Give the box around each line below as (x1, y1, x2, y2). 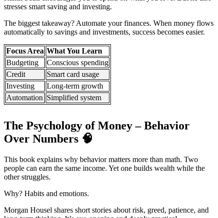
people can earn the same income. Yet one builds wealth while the (4, 163, 205, 172)
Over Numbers (4, 132, 81, 145)
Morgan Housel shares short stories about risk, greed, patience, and (4, 205, 209, 214)
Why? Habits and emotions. (4, 189, 89, 198)
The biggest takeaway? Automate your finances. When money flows (4, 18, 214, 27)
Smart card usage (47, 70, 99, 78)
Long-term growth (47, 81, 103, 90)
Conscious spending (47, 58, 109, 67)
